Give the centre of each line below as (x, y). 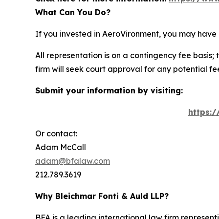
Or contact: (56, 134)
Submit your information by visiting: (109, 91)
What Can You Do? (73, 12)
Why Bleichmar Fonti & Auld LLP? (102, 196)
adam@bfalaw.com (73, 161)
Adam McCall (61, 147)
